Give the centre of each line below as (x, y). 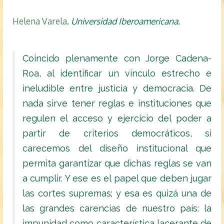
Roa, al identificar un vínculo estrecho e (117, 73)
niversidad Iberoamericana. (128, 21)
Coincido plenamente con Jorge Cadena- (117, 58)
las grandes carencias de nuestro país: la (117, 208)
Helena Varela (40, 21)
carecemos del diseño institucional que (117, 148)
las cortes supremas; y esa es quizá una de (117, 193)
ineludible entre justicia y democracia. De (117, 88)
